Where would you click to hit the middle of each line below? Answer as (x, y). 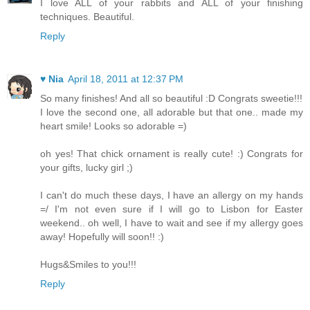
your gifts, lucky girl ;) (86, 167)
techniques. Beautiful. (87, 16)
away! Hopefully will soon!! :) (102, 236)
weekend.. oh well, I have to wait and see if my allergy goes (172, 222)
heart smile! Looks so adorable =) (113, 126)
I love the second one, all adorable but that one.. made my (172, 112)
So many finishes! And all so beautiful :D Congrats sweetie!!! (171, 98)
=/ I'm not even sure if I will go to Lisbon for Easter (172, 209)
